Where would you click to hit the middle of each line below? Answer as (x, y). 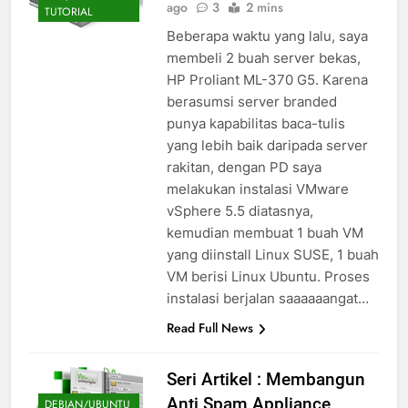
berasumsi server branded (251, 102)
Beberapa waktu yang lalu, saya (267, 36)
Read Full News (209, 328)
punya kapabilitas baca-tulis (255, 124)
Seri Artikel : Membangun (265, 380)
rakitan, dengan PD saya (244, 168)
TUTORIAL (68, 11)
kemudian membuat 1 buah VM (265, 233)
